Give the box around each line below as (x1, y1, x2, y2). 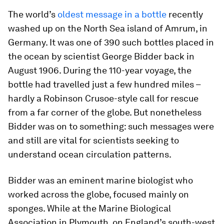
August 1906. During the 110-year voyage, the (8, 65, 191, 75)
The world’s (8, 9, 57, 19)
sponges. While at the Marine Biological (8, 203, 171, 213)
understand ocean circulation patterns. (8, 149, 171, 159)
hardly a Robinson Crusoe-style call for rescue (8, 93, 198, 103)
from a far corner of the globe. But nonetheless (8, 107, 201, 117)
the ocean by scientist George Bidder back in (8, 51, 194, 61)
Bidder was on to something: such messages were (8, 121, 214, 131)
